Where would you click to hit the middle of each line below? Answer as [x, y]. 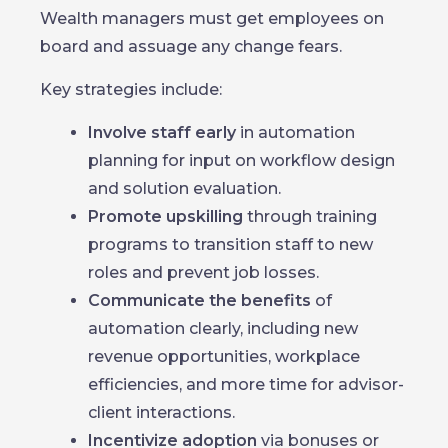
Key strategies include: [131, 89]
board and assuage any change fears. [191, 46]
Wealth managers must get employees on [212, 18]
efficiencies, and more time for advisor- [246, 384]
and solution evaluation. [184, 188]
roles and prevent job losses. [203, 272]
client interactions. [161, 412]
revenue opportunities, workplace [224, 356]
